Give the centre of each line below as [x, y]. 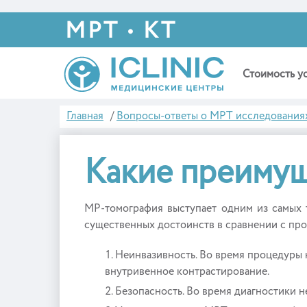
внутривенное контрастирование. [187, 272]
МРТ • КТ [121, 31]
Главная [85, 116]
